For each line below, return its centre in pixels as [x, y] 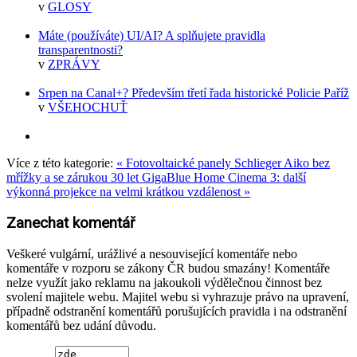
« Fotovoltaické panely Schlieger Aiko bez [223, 163]
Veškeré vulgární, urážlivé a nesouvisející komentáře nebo [152, 253]
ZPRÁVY [74, 65]
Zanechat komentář [71, 224]
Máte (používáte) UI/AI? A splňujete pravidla [152, 36]
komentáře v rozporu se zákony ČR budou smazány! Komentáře [168, 268]
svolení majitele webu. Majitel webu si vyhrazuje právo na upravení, [178, 296]
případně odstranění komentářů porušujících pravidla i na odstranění [177, 311]
